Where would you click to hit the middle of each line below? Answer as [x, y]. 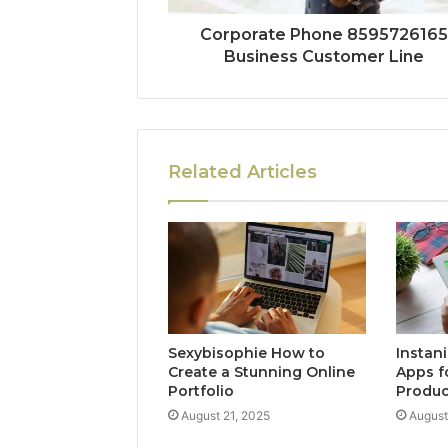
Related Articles [242, 172]
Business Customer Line [323, 57]
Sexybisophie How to [246, 352]
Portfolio [201, 390]
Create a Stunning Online [261, 371]
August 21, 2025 [225, 415]
